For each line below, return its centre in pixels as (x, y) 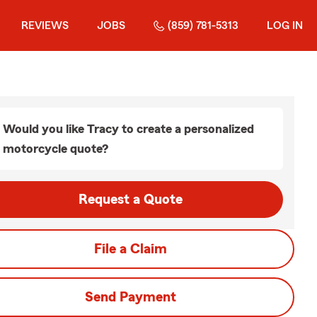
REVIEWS (45, 25)
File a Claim (130, 249)
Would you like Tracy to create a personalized (128, 129)
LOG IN (285, 25)
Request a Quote (130, 200)
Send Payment (130, 297)
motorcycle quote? (56, 149)
